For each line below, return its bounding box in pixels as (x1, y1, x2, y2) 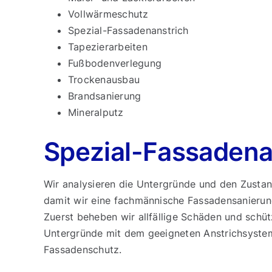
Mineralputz (67, 106, 124, 118)
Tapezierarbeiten (67, 41, 148, 53)
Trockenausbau (67, 73, 140, 86)
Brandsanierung (67, 90, 141, 102)
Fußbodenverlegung (67, 57, 162, 69)
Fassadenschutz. (43, 243, 122, 256)
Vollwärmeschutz (67, 8, 149, 20)
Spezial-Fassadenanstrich (67, 24, 189, 36)
